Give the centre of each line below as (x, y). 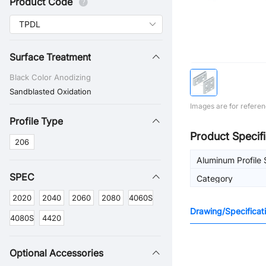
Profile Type (36, 121)
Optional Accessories (56, 253)
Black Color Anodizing (50, 77)
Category (215, 178)
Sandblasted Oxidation (50, 91)
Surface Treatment (50, 57)
